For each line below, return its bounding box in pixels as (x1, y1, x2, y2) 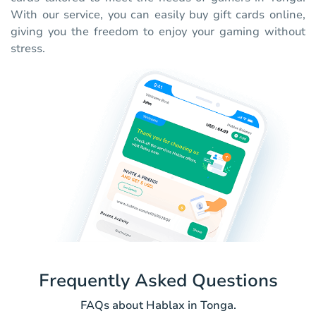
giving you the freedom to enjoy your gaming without (11, 24, 305, 40)
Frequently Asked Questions (38, 269, 278, 293)
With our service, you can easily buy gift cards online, (11, 7, 305, 23)
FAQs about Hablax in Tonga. (80, 298, 236, 314)
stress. (11, 41, 45, 57)
